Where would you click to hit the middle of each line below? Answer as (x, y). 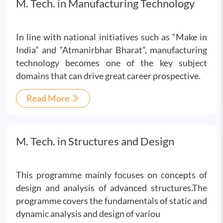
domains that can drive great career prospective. (108, 76)
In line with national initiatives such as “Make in (111, 37)
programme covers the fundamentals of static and (111, 201)
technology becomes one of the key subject (111, 63)
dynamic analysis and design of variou (88, 214)
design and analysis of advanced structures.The (111, 188)
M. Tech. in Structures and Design (95, 141)
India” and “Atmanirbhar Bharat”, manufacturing (111, 50)
